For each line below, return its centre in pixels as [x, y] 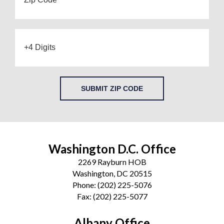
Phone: [85, 184]
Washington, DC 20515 [112, 173]
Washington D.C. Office [112, 148]
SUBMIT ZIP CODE [112, 88]
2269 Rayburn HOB [112, 161]
